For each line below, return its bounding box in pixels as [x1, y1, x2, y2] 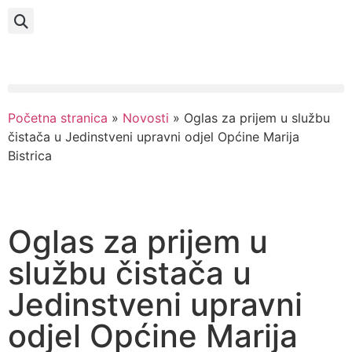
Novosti [123, 110, 169, 126]
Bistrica [8, 148, 52, 163]
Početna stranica [8, 110, 108, 126]
